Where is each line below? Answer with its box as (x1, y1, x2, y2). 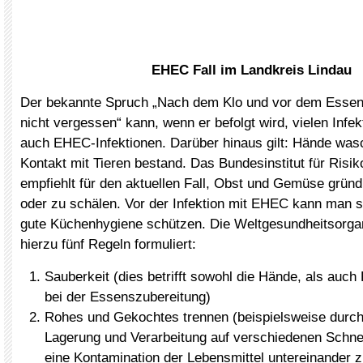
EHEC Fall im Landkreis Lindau (151, 62, 352, 78)
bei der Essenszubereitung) (45, 289, 211, 305)
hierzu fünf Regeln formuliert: (20, 237, 196, 252)
